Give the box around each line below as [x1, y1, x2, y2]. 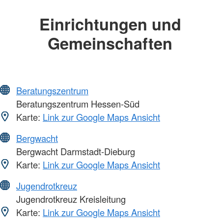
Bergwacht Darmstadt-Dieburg [14, 145, 135, 158]
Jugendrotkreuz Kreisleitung [14, 192, 126, 206]
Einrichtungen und [39, 12, 181, 35]
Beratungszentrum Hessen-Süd [14, 97, 139, 110]
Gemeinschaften [48, 31, 172, 55]
